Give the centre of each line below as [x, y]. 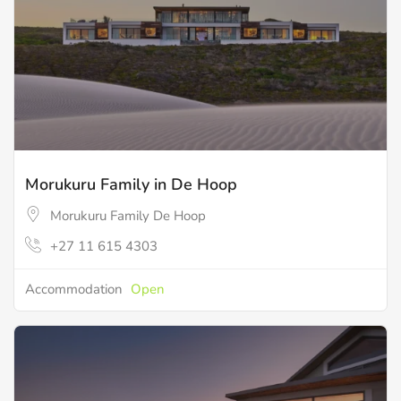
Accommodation [74, 290]
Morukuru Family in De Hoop [131, 184]
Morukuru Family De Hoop [128, 215]
